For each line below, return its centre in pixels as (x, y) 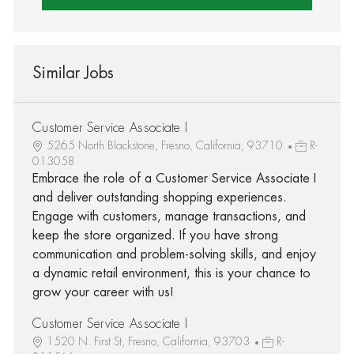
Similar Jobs (73, 73)
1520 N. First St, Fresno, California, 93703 (149, 341)
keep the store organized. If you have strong (155, 235)
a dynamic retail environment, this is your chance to (171, 273)
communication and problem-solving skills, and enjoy (174, 254)
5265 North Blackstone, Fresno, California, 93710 (166, 145)
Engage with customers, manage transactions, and (169, 216)
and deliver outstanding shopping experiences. (159, 197)
